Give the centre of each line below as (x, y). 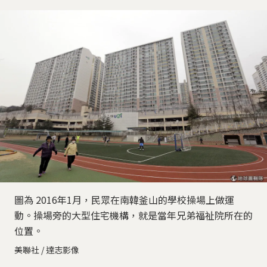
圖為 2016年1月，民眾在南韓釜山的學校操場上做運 (124, 200)
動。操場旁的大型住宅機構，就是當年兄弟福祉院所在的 (133, 215)
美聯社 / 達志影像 (47, 250)
